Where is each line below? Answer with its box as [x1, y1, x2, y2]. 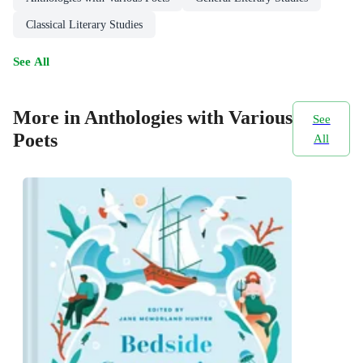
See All [13, 53, 49, 68]
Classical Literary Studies [26, 18, 143, 31]
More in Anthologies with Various [13, 106, 293, 128]
